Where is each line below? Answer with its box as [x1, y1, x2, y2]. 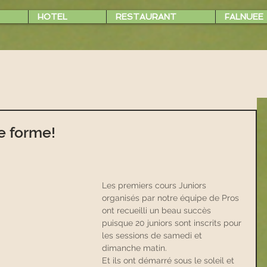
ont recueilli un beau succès [102, 205, 213, 215]
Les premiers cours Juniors [102, 180, 209, 190]
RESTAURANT [116, 12, 176, 21]
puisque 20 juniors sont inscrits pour [102, 218, 244, 228]
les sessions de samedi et [102, 230, 204, 240]
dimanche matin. [102, 243, 167, 253]
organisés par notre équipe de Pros [102, 193, 241, 203]
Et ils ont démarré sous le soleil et [102, 255, 237, 265]
